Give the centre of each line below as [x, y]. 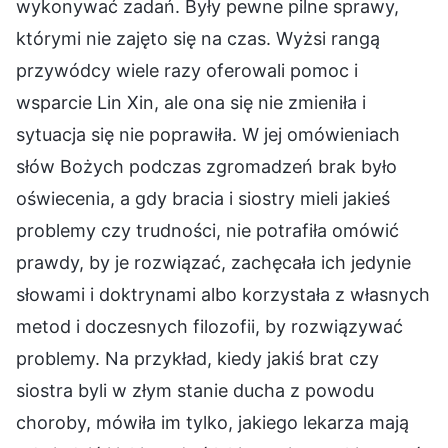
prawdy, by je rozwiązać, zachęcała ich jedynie [213, 262]
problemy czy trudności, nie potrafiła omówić [207, 230]
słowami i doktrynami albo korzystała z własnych [223, 294]
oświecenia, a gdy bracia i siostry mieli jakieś [203, 198]
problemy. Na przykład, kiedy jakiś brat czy [197, 358]
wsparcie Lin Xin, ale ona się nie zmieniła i [191, 102]
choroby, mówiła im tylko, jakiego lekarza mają [212, 422]
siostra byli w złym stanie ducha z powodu [195, 390]
